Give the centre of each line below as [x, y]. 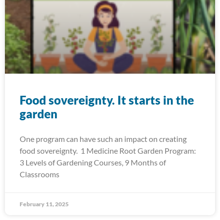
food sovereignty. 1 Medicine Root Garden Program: [108, 151]
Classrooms [40, 174]
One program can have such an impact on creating [103, 139]
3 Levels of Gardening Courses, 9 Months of [93, 162]
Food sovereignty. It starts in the [107, 100]
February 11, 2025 [44, 204]
